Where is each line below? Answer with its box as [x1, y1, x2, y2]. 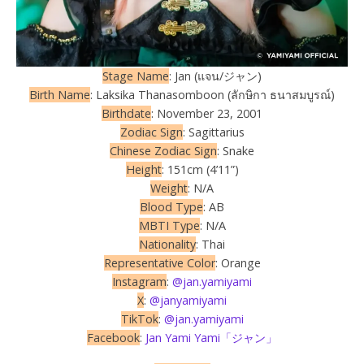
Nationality [139, 236, 196, 252]
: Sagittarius [182, 123, 245, 140]
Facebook [87, 329, 140, 345]
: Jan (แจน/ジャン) [169, 67, 262, 84]
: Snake [217, 142, 254, 158]
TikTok [120, 310, 158, 327]
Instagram [112, 273, 167, 289]
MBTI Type [138, 217, 200, 233]
